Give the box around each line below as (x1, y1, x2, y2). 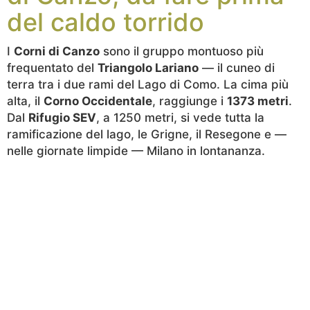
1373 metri (227, 94, 289, 108)
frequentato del (7, 61, 98, 75)
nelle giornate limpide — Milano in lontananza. (7, 144, 265, 158)
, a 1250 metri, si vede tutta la (96, 111, 264, 125)
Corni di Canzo (14, 44, 100, 58)
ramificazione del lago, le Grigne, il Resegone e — (7, 127, 286, 141)
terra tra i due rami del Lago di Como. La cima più (7, 77, 289, 91)
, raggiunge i (152, 94, 227, 108)
